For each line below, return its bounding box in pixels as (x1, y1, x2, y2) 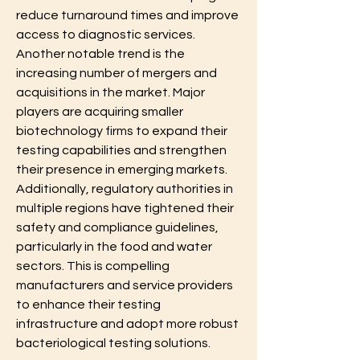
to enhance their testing (16, 297, 161, 311)
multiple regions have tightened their (16, 201, 234, 215)
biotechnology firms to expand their (16, 124, 227, 137)
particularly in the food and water (16, 239, 212, 253)
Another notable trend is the (16, 47, 185, 60)
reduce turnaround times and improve (16, 8, 239, 22)
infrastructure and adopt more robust (16, 317, 241, 330)
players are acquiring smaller (16, 104, 183, 118)
